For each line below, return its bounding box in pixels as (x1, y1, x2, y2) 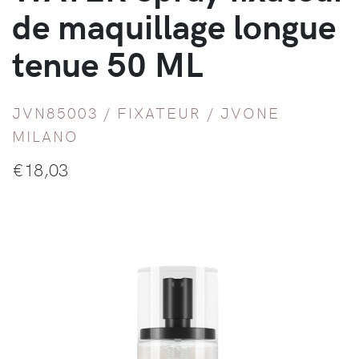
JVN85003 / (12, 101, 118, 123)
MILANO (12, 124, 79, 146)
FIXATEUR (117, 101, 201, 123)
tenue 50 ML (12, 38, 203, 87)
